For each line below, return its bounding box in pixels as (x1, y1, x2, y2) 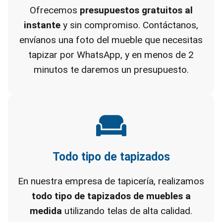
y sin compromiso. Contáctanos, (60, 19, 198, 31)
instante (24, 19, 60, 31)
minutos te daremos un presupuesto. (33, 64, 189, 75)
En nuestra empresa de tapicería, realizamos (18, 175, 204, 187)
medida (30, 205, 62, 217)
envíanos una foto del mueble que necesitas (19, 34, 203, 46)
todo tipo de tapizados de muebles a (31, 190, 191, 202)
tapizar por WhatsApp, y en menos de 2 (28, 49, 194, 60)
